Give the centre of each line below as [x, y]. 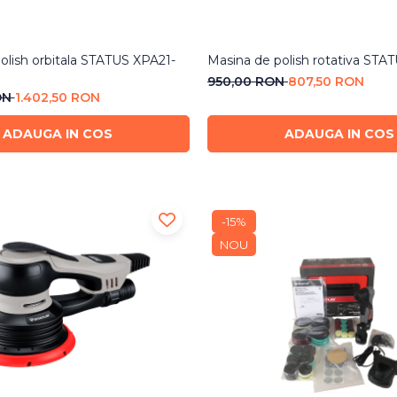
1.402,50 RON [57, 98]
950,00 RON [247, 82]
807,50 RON [326, 82]
